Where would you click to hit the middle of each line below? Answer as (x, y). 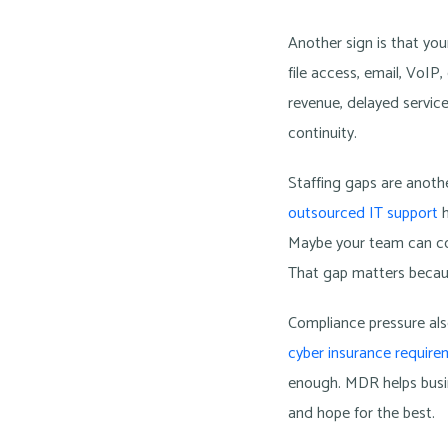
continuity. (323, 134)
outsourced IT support (363, 214)
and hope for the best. (362, 414)
